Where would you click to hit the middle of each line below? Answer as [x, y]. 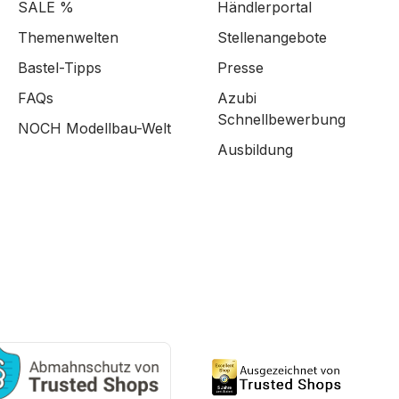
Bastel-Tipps [60, 68]
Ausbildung [255, 150]
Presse [240, 68]
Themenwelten [68, 37]
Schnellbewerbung [281, 119]
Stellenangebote [272, 37]
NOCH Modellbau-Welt [94, 128]
